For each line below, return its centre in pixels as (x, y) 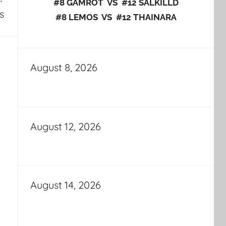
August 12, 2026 (65, 126)
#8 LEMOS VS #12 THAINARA (116, 17)
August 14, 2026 (65, 185)
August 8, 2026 (64, 68)
